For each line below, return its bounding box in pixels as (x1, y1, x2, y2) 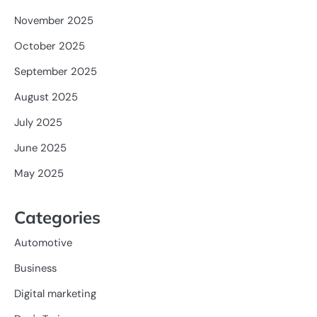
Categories (14, 206, 100, 228)
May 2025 (14, 166, 64, 180)
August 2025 (14, 90, 78, 104)
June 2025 (14, 141, 67, 155)
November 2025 (14, 13, 93, 28)
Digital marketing (14, 286, 96, 301)
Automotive (14, 235, 72, 250)
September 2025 (14, 64, 97, 79)
